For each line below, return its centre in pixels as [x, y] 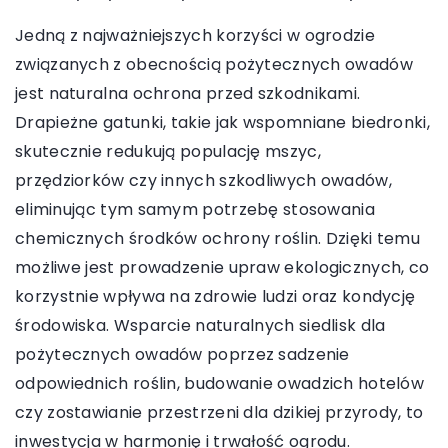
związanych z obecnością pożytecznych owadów [214, 65]
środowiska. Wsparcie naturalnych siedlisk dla [200, 326]
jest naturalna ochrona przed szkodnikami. [188, 94]
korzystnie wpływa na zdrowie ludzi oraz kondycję [215, 297]
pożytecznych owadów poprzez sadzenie [182, 355]
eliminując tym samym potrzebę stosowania [195, 210]
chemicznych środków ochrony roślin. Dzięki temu [218, 239]
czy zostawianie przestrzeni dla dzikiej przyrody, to [219, 413]
